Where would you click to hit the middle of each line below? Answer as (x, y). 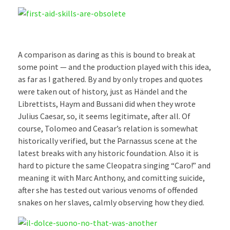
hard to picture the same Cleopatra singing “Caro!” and (114, 166)
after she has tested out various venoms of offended (108, 190)
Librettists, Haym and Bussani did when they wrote (107, 104)
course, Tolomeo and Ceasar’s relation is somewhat (108, 129)
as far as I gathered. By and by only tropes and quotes (110, 79)
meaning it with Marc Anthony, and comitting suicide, (111, 178)
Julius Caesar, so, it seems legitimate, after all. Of (104, 116)
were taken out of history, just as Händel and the (103, 92)
